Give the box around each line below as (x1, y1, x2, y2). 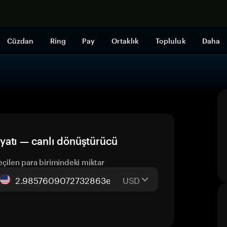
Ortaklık (111, 36, 139, 45)
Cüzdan (7, 36, 34, 45)
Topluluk (155, 36, 186, 45)
